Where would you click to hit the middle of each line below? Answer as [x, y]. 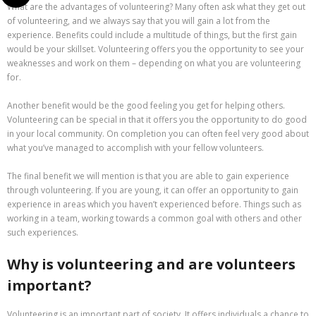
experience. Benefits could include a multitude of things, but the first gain [152, 35]
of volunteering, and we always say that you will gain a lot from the [139, 21]
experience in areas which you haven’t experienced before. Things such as [154, 205]
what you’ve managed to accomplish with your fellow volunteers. [135, 148]
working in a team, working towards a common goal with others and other [154, 219]
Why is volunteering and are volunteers [151, 265]
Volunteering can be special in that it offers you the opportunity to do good [157, 120]
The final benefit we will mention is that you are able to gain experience [148, 176]
